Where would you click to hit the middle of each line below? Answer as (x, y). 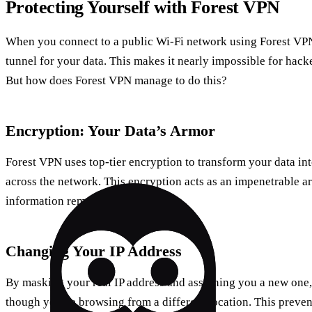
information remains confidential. (88, 201)
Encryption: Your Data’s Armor (110, 131)
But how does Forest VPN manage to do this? (116, 81)
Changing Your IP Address (94, 251)
